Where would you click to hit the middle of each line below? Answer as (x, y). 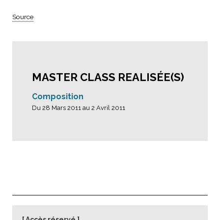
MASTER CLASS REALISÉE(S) (108, 77)
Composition (58, 96)
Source (23, 17)
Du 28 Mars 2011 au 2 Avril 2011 (79, 108)
